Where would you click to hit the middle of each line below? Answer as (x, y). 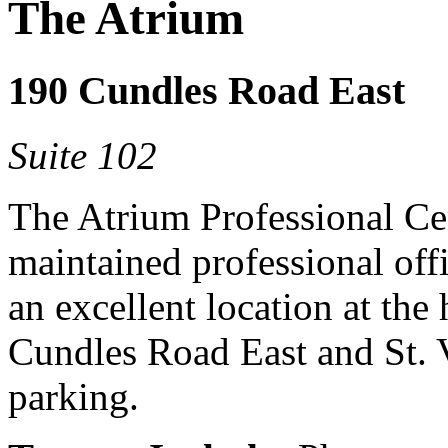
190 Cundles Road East (206, 90)
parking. (73, 396)
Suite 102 (82, 155)
